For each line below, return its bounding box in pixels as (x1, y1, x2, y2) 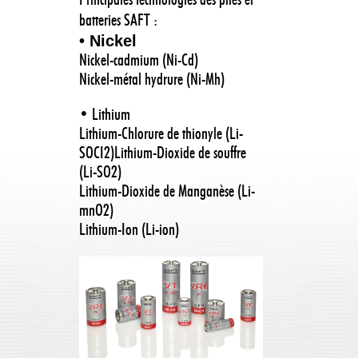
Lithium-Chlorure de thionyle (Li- (79, 127, 243, 143)
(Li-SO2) (79, 165, 121, 181)
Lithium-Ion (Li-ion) (79, 223, 179, 239)
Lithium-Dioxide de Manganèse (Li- (79, 185, 255, 201)
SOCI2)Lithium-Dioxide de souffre (79, 146, 246, 162)
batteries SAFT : (79, 14, 157, 30)
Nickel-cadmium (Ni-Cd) (79, 54, 198, 70)
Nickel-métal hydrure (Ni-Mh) (79, 73, 225, 89)
